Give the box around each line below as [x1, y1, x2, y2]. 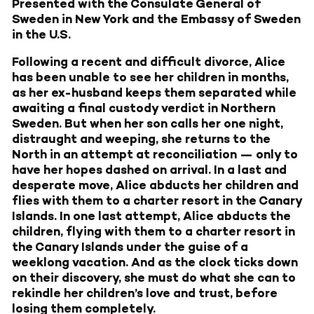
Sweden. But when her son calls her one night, [12, 116, 283, 131]
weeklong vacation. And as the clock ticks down [12, 255, 298, 270]
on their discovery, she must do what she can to [12, 271, 296, 285]
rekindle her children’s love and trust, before [12, 286, 278, 301]
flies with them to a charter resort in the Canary [12, 193, 302, 208]
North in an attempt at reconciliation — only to [12, 147, 298, 162]
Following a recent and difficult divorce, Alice [12, 55, 285, 69]
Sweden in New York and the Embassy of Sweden [12, 12, 301, 27]
